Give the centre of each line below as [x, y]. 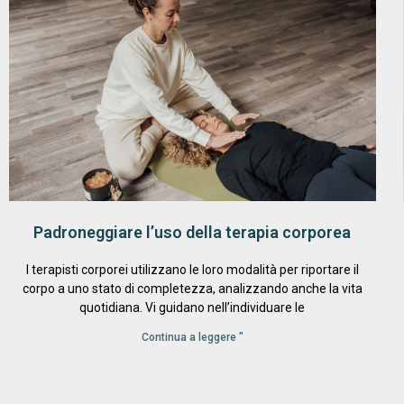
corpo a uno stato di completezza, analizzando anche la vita [192, 289]
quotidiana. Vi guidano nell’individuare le [193, 308]
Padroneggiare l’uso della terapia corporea [193, 233]
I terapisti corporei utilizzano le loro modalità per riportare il [192, 270]
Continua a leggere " [192, 338]
